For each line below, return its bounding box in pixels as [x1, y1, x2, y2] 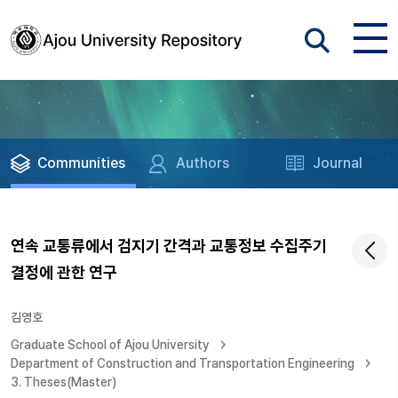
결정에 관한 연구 [11, 263, 117, 282]
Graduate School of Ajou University [11, 338, 210, 352]
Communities [37, 155, 125, 171]
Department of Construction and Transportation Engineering [11, 356, 354, 370]
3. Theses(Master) [11, 375, 116, 389]
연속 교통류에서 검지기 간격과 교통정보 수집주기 [11, 236, 327, 255]
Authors [176, 155, 230, 171]
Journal [313, 155, 363, 171]
